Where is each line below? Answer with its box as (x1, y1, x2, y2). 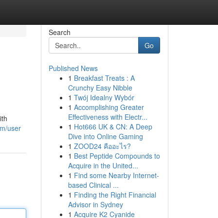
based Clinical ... (68, 180, 119, 190)
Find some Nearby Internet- (73, 170, 159, 180)
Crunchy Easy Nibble (68, 83, 132, 92)
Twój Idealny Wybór (73, 92, 134, 102)
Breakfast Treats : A (73, 73, 135, 83)
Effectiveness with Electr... (68, 112, 147, 122)
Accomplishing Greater (73, 102, 144, 112)
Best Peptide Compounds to (73, 151, 160, 161)
